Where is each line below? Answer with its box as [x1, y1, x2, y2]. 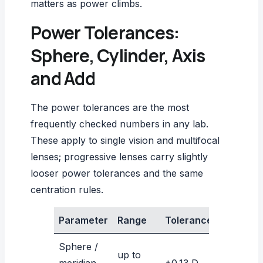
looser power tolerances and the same [31, 167, 203, 179]
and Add [31, 66, 95, 90]
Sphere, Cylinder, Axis [31, 43, 205, 68]
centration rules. [31, 183, 103, 195]
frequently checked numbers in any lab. [31, 117, 208, 130]
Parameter [59, 214, 108, 226]
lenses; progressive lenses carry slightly [31, 150, 208, 163]
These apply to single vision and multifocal [31, 134, 220, 146]
